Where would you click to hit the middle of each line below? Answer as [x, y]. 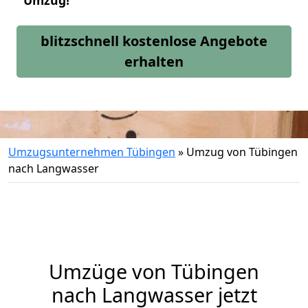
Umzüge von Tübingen [154, 271]
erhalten [154, 62]
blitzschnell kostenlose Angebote [154, 41]
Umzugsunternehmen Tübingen [92, 152]
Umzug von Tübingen [242, 152]
